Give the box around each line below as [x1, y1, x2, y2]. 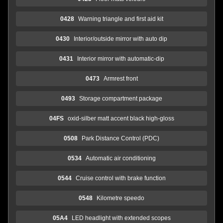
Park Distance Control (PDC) [82, 134, 159, 142]
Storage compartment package [79, 95, 162, 102]
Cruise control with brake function [75, 174, 166, 182]
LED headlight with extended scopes [71, 214, 171, 222]
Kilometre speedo [97, 194, 144, 202]
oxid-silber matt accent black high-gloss [67, 114, 174, 122]
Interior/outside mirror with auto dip [74, 35, 167, 42]
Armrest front [103, 75, 138, 82]
